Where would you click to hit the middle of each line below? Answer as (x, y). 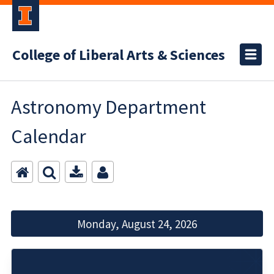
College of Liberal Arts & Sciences (119, 55)
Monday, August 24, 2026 (137, 224)
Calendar (49, 136)
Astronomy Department (109, 107)
